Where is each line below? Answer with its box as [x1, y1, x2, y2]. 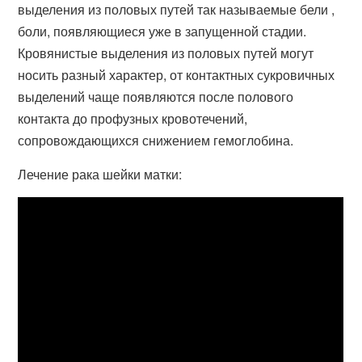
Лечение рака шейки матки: [18, 165, 183, 183]
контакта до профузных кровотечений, [18, 109, 248, 128]
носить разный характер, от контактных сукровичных [18, 65, 335, 84]
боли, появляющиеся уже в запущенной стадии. [18, 22, 307, 40]
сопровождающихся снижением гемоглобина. [18, 131, 294, 149]
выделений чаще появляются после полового [18, 87, 294, 106]
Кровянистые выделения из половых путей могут [18, 44, 314, 62]
